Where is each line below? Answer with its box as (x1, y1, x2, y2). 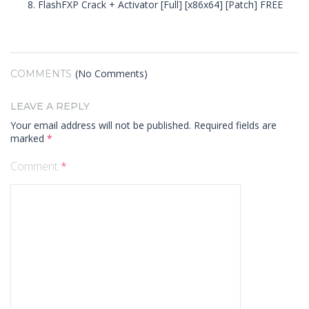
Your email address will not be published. (10, 119, 191, 132)
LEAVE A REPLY (10, 100, 90, 112)
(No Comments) (75, 67, 148, 80)
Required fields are (194, 119, 277, 132)
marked (10, 132, 47, 145)
